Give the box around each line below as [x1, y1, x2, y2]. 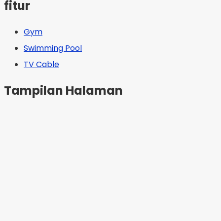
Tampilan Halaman [4, 82, 123, 99]
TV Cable [24, 58, 59, 70]
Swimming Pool [24, 42, 82, 54]
